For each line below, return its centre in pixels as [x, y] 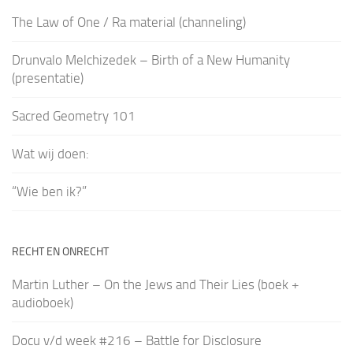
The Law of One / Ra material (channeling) [129, 22]
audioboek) [43, 303]
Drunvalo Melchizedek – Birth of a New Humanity [151, 60]
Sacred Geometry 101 [74, 116]
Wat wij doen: [50, 154]
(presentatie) [48, 78]
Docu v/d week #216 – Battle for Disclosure [137, 341]
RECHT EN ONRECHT [60, 252]
